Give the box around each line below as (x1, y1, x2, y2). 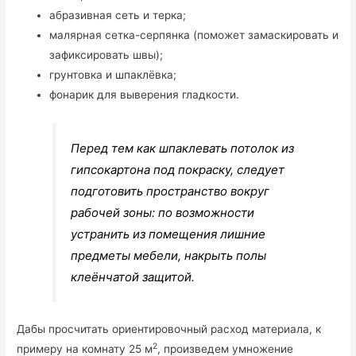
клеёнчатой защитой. (71, 269, 195, 284)
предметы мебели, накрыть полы (71, 247, 267, 263)
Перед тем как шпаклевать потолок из (71, 140, 295, 156)
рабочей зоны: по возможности (71, 204, 255, 220)
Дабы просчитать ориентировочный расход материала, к (17, 323, 322, 336)
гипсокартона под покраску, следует (71, 161, 285, 177)
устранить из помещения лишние (71, 226, 266, 242)
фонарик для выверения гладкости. (49, 88, 240, 102)
